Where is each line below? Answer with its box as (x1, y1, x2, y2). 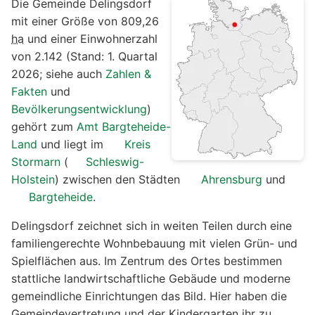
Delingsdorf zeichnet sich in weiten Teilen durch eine (11, 218, 292, 233)
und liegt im (37, 136, 107, 151)
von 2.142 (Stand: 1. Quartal (11, 49, 157, 63)
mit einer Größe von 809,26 (11, 13, 159, 28)
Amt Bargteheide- (77, 119, 171, 134)
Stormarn (11, 154, 60, 169)
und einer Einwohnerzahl (24, 31, 157, 46)
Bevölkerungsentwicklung (11, 101, 147, 116)
